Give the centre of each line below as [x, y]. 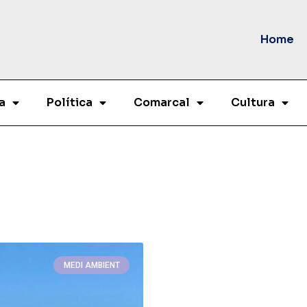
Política [70, 102]
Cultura [253, 102]
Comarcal [162, 102]
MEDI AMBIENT [91, 266]
